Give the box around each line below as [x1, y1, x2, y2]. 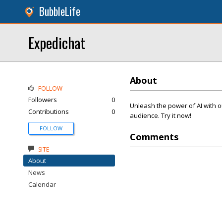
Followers [28, 95, 57, 104]
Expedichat [28, 32, 85, 53]
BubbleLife [39, 3, 80, 19]
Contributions [28, 107, 69, 116]
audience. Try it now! [130, 111, 191, 120]
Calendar [28, 180, 56, 189]
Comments [130, 131, 178, 143]
